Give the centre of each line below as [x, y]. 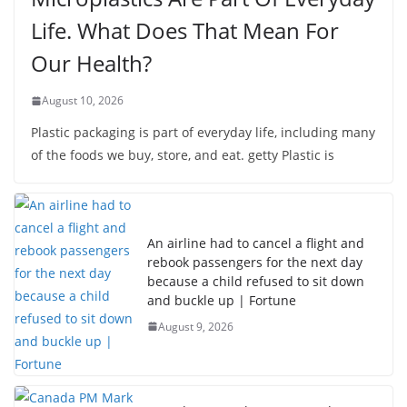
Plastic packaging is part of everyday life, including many [203, 132]
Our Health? [91, 63]
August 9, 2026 [196, 326]
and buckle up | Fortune [222, 300]
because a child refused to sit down [256, 281]
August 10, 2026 [83, 100]
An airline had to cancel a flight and [256, 243]
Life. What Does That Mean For [185, 30]
